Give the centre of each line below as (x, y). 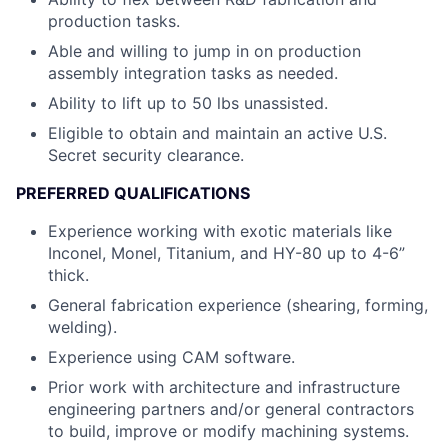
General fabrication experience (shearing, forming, (238, 305)
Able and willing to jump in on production (204, 51)
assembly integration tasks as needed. (193, 73)
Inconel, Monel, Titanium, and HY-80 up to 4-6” (226, 253)
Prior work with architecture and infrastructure (224, 387)
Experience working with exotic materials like (220, 231)
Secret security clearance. (146, 155)
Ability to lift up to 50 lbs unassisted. (188, 103)
